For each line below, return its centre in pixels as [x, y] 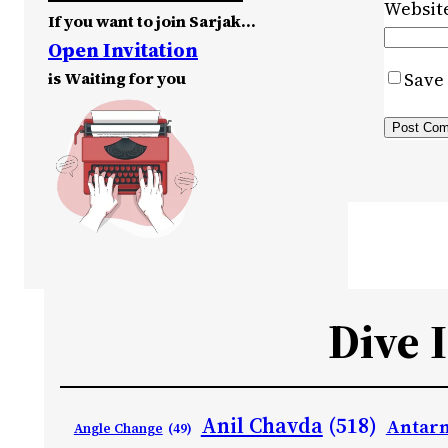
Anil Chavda [261, 425]
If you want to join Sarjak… [152, 20]
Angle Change [118, 428]
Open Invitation [123, 49]
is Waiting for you [117, 77]
